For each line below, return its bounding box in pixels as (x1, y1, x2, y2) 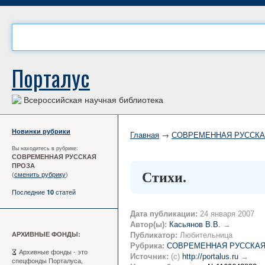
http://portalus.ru (182, 252, 238, 261)
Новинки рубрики (12, 127, 70, 135)
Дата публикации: (130, 209, 198, 218)
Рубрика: (130, 241, 164, 250)
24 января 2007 (198, 209, 254, 218)
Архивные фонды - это (19, 247, 88, 256)
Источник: (130, 252, 169, 261)
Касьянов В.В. (169, 220, 221, 229)
